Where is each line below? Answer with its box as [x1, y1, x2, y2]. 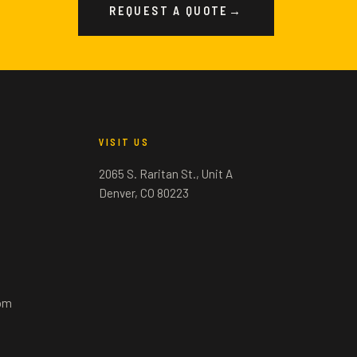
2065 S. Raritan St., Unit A [98, 166, 233, 181]
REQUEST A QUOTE [109, 2, 229, 18]
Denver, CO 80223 [98, 185, 189, 200]
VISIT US [98, 136, 149, 148]
